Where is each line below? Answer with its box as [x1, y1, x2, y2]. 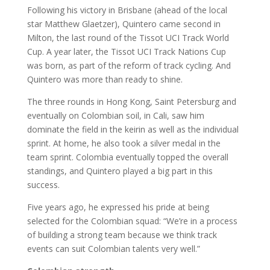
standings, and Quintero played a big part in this [27, 165, 213, 177]
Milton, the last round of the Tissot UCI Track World [27, 32, 229, 44]
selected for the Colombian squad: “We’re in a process [27, 215, 237, 227]
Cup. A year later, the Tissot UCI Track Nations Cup [27, 46, 226, 58]
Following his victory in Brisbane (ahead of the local [27, 4, 227, 16]
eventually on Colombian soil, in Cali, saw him [27, 110, 204, 122]
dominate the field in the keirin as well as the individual [27, 124, 239, 136]
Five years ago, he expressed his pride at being [27, 201, 209, 213]
